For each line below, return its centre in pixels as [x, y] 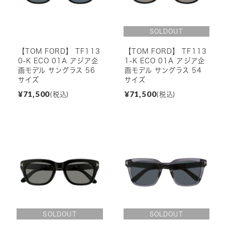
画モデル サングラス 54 [163, 71]
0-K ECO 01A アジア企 [58, 61]
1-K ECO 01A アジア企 [164, 61]
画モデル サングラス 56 [57, 71]
